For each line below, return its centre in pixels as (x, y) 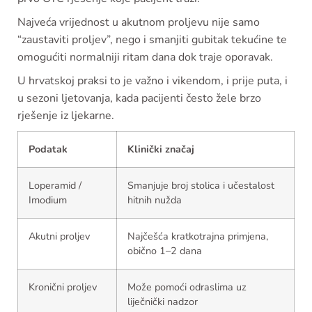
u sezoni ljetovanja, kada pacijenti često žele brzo (139, 99)
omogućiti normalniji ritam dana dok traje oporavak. (145, 57)
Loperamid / (55, 186)
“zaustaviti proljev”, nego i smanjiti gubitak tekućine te (152, 40)
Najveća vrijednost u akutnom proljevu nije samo (139, 23)
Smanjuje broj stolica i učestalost (201, 186)
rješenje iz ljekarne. (66, 116)
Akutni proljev (59, 236)
